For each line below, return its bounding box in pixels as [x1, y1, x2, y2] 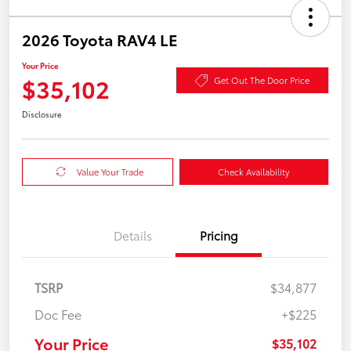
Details [113, 226, 152, 244]
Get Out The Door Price [214, 74, 309, 87]
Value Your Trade [77, 165, 144, 178]
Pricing [199, 226, 238, 244]
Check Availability [218, 165, 290, 178]
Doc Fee [34, 304, 81, 323]
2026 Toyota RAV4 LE [22, 27, 178, 50]
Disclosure [22, 107, 62, 120]
